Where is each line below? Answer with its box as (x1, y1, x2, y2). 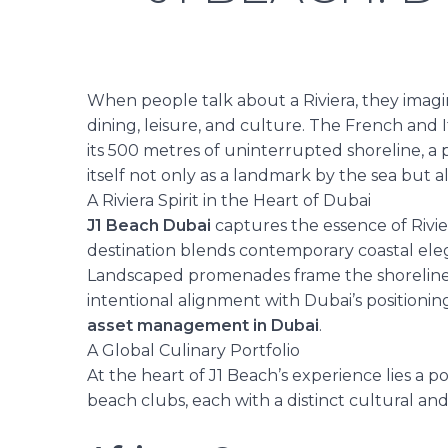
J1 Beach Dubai (87, 215, 211, 235)
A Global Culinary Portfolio (87, 340, 300, 360)
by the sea (315, 165, 397, 185)
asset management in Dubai (87, 315, 319, 335)
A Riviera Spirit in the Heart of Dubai (87, 190, 371, 210)
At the (87, 365, 141, 385)
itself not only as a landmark (87, 165, 315, 185)
